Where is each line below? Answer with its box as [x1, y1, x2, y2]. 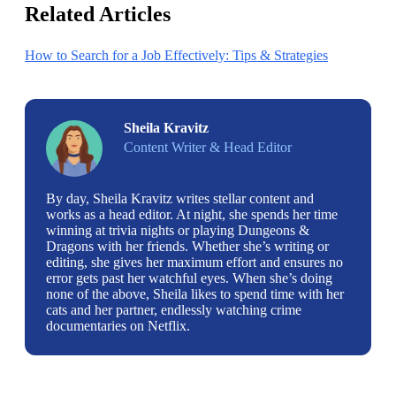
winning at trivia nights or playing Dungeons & [46, 222, 309, 238]
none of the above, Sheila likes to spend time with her [46, 286, 344, 301]
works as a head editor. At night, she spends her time [46, 206, 338, 222]
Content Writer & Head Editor [124, 139, 292, 155]
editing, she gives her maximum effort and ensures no [46, 254, 343, 270]
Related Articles [25, 2, 171, 26]
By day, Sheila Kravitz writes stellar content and [46, 190, 314, 206]
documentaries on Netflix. [46, 317, 190, 333]
